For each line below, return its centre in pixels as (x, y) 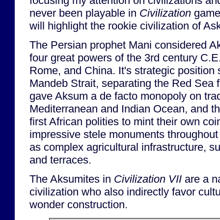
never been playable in (84, 13)
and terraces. (60, 160)
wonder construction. (79, 205)
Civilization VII (148, 179)
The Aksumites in (72, 179)
